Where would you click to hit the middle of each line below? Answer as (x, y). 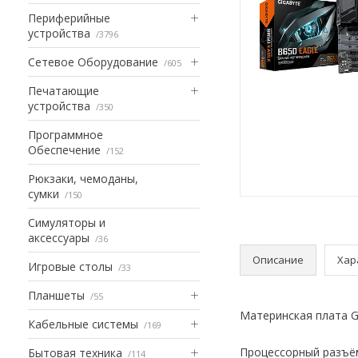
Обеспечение (64, 149)
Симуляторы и (67, 222)
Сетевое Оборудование (93, 62)
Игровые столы (70, 266)
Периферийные (69, 18)
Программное (66, 134)
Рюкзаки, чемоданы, (83, 178)
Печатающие (64, 90)
